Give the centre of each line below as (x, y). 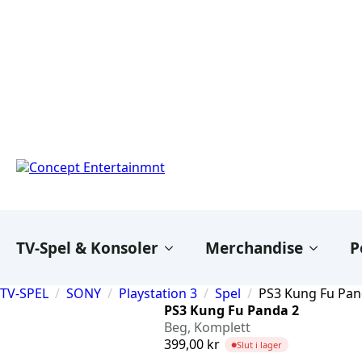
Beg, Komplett (207, 328)
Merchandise (254, 248)
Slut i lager (259, 345)
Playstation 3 (158, 294)
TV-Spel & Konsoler (87, 248)
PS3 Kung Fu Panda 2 (232, 311)
